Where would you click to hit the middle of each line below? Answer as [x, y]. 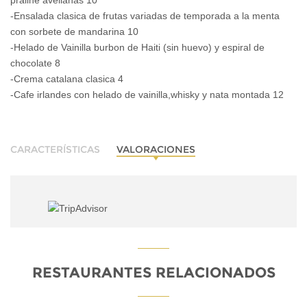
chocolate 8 [35, 63]
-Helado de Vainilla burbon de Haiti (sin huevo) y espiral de [137, 48]
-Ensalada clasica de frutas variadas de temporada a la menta [145, 16]
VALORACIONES [156, 150]
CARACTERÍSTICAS [55, 150]
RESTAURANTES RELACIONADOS [153, 272]
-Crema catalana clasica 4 [67, 79]
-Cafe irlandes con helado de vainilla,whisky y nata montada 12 [147, 95]
